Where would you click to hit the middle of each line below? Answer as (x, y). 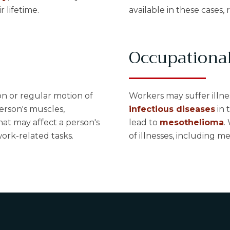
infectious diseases (172, 109)
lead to (144, 122)
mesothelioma (191, 122)
